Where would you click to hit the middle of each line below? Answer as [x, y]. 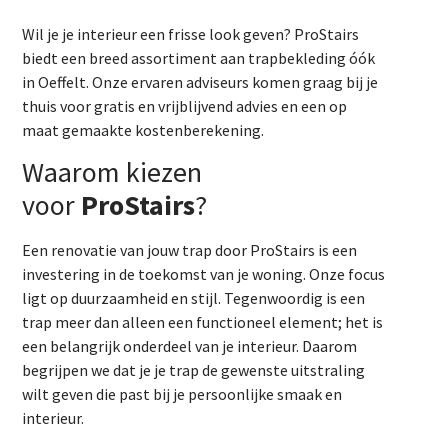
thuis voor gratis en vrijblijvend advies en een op [185, 106]
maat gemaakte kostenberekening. [143, 130]
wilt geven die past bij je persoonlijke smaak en [182, 394]
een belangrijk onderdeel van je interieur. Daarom [190, 346]
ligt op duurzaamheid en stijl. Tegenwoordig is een [194, 298]
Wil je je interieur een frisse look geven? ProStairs [191, 34]
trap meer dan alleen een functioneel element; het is [203, 322]
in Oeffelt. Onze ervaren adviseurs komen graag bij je [200, 82]
